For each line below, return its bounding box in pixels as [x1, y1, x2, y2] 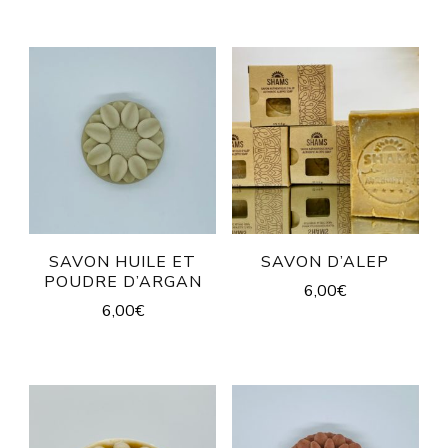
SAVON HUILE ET [49, 250, 197, 273]
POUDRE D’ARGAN [43, 270, 202, 293]
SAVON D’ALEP [261, 250, 390, 273]
